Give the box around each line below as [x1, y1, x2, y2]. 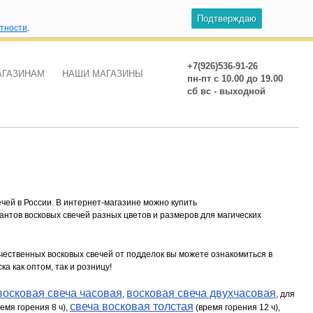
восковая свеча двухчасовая [126, 287, 276, 299]
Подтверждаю [197, 13, 256, 24]
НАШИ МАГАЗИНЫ [62, 68, 143, 79]
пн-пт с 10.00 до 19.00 [187, 73, 283, 84]
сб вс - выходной [187, 86, 265, 96]
